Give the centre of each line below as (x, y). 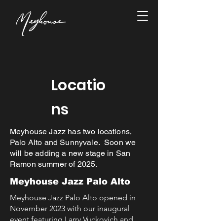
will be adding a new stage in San (70, 153)
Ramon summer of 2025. (54, 164)
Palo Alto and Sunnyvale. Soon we (73, 142)
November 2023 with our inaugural (70, 208)
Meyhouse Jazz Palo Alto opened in (73, 198)
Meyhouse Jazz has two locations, (71, 131)
